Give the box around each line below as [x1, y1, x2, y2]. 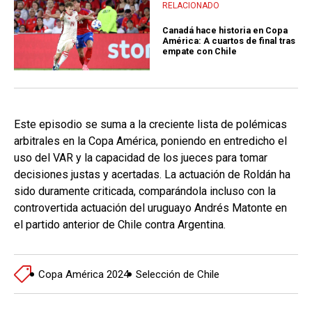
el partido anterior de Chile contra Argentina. [14, 218, 226, 232]
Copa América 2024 [38, 267, 129, 281]
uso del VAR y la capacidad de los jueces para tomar [14, 151, 267, 165]
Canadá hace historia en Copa [162, 24, 288, 36]
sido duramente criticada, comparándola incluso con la [14, 185, 276, 198]
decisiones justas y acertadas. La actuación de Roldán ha [14, 168, 290, 182]
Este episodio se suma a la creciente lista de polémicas [14, 118, 287, 132]
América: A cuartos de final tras [162, 35, 295, 46]
